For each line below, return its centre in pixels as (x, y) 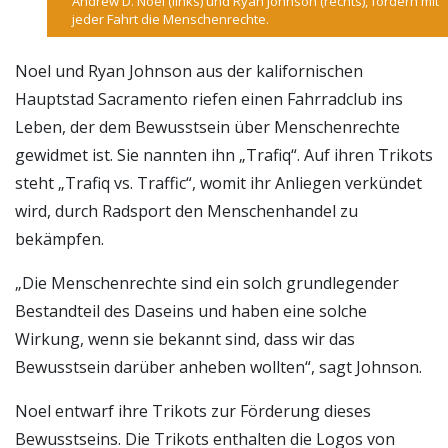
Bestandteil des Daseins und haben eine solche (191, 311)
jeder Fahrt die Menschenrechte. (170, 19)
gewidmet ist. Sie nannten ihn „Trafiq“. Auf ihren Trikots (224, 155)
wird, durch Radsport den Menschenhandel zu (186, 211)
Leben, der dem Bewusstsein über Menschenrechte (207, 127)
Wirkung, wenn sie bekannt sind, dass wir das (185, 339)
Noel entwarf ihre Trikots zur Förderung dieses (193, 411)
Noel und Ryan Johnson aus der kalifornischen (189, 71)
